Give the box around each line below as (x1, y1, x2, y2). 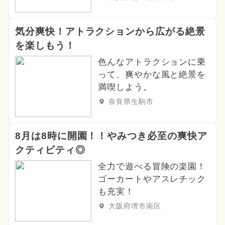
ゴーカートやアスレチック (97, 174, 206, 184)
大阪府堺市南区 (108, 201, 161, 210)
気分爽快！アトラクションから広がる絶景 (15, 26, 206, 37)
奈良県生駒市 (108, 97, 154, 105)
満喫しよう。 (97, 82, 152, 92)
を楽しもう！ (15, 40, 75, 51)
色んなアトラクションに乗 (97, 57, 206, 67)
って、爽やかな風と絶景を (97, 69, 206, 79)
